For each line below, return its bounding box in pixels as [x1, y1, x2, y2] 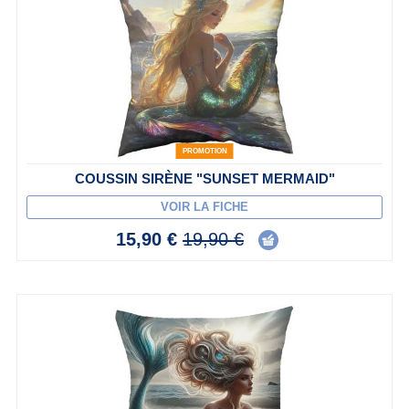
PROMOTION [182, 147, 227, 156]
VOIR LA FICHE [161, 200, 248, 215]
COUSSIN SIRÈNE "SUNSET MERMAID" [74, 171, 335, 187]
